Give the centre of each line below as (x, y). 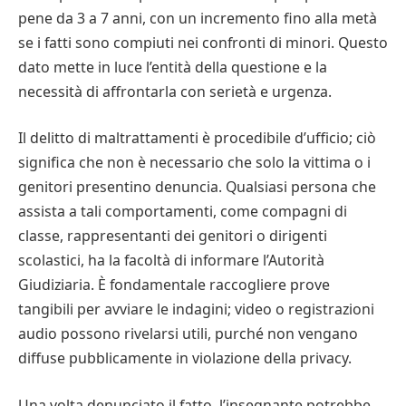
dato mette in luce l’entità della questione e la (173, 67)
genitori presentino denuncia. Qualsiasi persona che (197, 187)
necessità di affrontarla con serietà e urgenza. (175, 91)
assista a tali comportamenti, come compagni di (183, 212)
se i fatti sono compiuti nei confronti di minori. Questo (203, 42)
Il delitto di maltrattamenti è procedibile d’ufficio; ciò (197, 138)
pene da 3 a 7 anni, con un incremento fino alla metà (198, 18)
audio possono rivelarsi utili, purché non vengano (188, 334)
